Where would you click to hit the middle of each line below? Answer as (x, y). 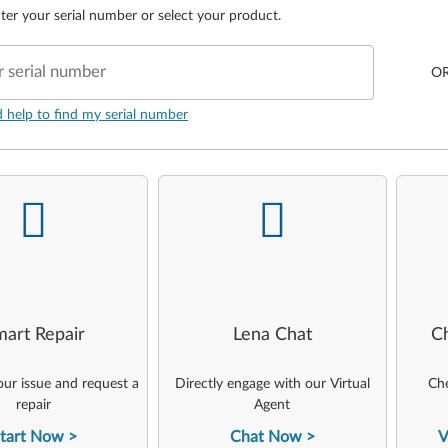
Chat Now (265, 437)
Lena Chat (272, 335)
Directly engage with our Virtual (272, 384)
